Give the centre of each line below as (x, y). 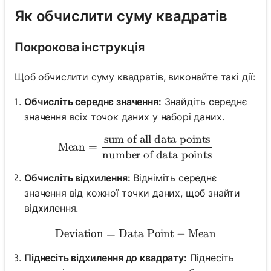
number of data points (157, 155)
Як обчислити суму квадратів (121, 16)
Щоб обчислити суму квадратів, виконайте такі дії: (135, 77)
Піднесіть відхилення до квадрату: (106, 257)
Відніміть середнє (174, 178)
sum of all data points (157, 139)
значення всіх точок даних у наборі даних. (124, 116)
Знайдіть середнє (204, 101)
